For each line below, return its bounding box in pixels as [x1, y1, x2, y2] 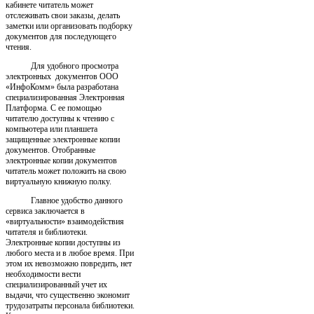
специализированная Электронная [6, 93, 125, 103]
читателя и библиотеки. [6, 227, 88, 238]
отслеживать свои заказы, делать [6, 11, 120, 21]
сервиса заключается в [6, 206, 85, 217]
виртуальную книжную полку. [6, 177, 111, 187]
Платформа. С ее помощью [6, 103, 102, 114]
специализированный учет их [6, 280, 107, 290]
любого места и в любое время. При [6, 248, 134, 259]
